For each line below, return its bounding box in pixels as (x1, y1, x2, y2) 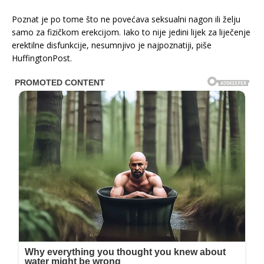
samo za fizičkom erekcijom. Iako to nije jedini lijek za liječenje (12, 26, 250, 38)
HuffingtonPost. (12, 52, 72, 64)
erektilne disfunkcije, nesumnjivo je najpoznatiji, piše (12, 39, 212, 51)
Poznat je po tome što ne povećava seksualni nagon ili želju (12, 13, 240, 25)
